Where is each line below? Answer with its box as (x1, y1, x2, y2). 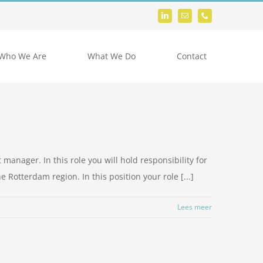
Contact (176, 50, 207, 62)
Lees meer (177, 202, 212, 212)
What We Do (87, 50, 136, 62)
